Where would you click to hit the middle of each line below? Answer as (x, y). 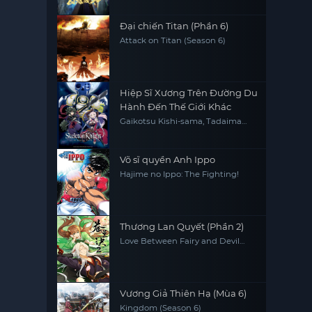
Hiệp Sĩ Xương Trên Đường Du (189, 93)
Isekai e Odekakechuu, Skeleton (185, 130)
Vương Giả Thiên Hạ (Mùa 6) (184, 293)
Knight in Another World (170, 139)
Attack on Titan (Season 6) (173, 40)
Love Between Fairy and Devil (180, 241)
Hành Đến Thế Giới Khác (176, 107)
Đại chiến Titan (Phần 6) (174, 26)
